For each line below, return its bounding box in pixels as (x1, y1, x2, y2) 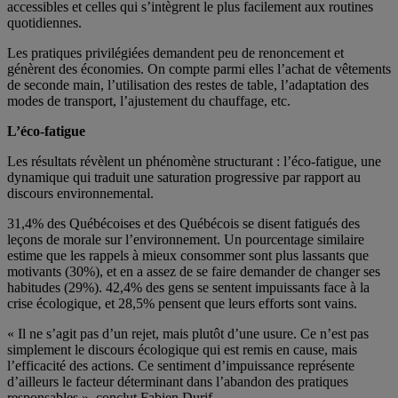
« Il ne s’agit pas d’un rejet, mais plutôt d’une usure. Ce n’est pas (7, 325, 369, 341)
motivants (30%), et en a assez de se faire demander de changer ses (7, 263, 380, 279)
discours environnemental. (7, 185, 154, 201)
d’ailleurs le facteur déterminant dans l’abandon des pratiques (7, 373, 348, 389)
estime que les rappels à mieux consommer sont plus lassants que (7, 247, 369, 263)
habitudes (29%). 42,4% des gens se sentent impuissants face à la (7, 279, 370, 295)
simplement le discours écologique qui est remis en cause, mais (7, 341, 357, 357)
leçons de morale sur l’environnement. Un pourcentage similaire (7, 231, 364, 247)
